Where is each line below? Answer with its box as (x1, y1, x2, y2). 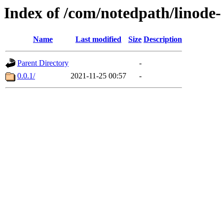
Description (144, 35, 182, 44)
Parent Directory (17, 59, 69, 68)
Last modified (75, 35, 121, 44)
